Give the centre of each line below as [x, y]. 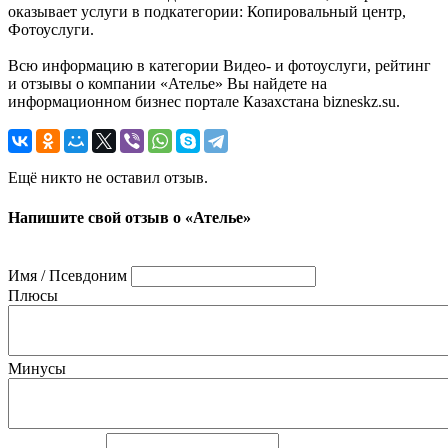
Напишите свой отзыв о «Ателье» [129, 217]
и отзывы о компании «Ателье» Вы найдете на [167, 84]
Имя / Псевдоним [67, 275]
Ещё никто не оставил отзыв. [108, 178]
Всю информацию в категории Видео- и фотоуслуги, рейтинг [219, 66]
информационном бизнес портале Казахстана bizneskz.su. [204, 102]
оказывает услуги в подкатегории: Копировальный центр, [207, 12]
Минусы [37, 368]
